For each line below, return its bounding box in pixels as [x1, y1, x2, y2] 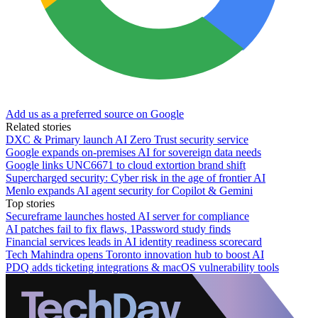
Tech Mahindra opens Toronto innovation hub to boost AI [6, 248, 264, 261]
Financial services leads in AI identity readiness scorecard [6, 235, 262, 248]
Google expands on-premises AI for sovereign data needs [6, 146, 261, 158]
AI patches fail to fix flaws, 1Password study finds [6, 222, 231, 235]
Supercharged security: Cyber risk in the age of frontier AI [6, 171, 265, 184]
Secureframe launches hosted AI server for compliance [6, 209, 249, 222]
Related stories [6, 120, 71, 133]
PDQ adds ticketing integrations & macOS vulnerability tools [6, 261, 279, 273]
